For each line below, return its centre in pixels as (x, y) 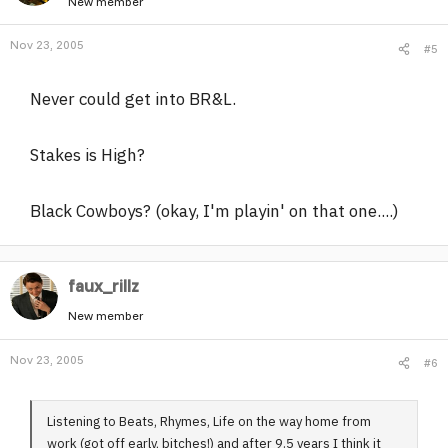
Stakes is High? (87, 155)
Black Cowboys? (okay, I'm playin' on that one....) (214, 211)
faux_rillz (103, 285)
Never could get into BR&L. (133, 99)
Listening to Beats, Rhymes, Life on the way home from (209, 421)
